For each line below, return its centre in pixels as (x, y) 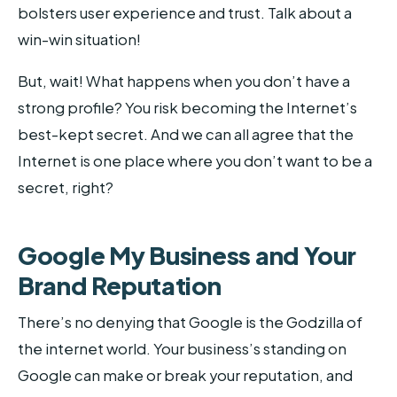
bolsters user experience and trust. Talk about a (185, 12)
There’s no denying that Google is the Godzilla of (190, 322)
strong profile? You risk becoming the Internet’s (187, 108)
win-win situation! (79, 39)
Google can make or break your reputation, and (185, 375)
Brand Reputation (120, 286)
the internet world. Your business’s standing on (182, 348)
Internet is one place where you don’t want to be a (195, 161)
